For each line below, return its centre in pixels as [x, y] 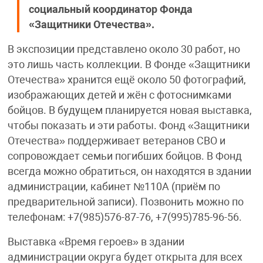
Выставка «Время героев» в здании [96, 242]
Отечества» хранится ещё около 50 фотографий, [127, 80]
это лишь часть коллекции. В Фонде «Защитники [129, 65]
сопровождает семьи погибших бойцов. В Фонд [124, 156]
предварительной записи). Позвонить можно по [125, 202]
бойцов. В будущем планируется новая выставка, [129, 111]
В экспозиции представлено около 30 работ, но [124, 50]
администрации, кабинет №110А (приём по [114, 187]
